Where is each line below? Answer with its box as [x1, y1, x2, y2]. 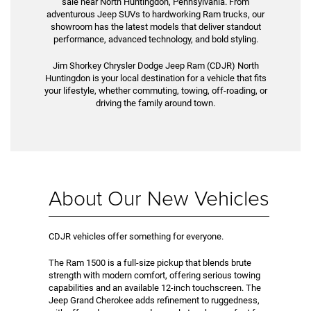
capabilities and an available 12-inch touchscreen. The [49, 282, 261, 293]
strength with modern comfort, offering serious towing [49, 269, 260, 280]
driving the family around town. [96, 97, 215, 108]
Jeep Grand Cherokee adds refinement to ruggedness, [49, 294, 260, 305]
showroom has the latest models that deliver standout [50, 21, 261, 32]
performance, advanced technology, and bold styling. [53, 33, 258, 44]
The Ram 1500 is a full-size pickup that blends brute [49, 257, 251, 268]
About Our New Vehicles [49, 183, 269, 212]
